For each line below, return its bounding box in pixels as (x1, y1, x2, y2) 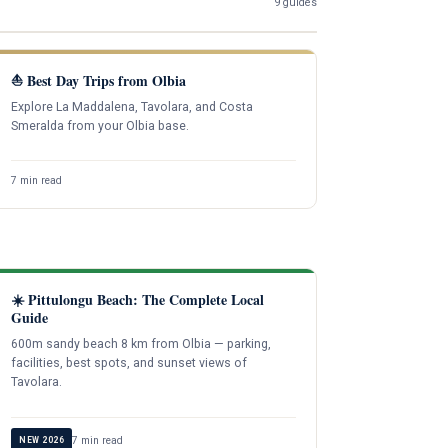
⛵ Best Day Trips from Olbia (11, 69, 187, 91)
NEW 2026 (19, 434, 65, 445)
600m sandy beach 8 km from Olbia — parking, (11, 337, 272, 352)
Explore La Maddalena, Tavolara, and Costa (11, 99, 254, 114)
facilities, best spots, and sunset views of (11, 356, 248, 371)
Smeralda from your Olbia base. (11, 118, 190, 133)
